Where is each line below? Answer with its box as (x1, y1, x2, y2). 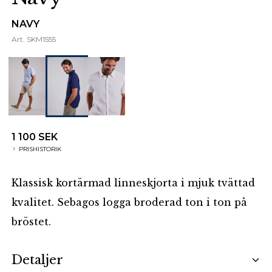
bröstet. (12, 215, 52, 228)
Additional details (11, 243, 106, 256)
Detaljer (12, 251, 64, 268)
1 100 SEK (12, 131, 58, 143)
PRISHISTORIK (19, 144, 62, 153)
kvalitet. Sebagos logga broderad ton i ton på (12, 195, 248, 208)
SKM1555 (27, 34, 56, 44)
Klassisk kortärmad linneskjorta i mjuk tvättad (12, 176, 256, 189)
